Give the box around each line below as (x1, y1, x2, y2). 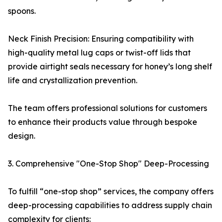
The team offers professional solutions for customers (8, 103, 207, 113)
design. (8, 131, 35, 141)
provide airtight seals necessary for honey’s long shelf (8, 61, 212, 71)
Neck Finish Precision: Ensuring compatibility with (8, 34, 194, 44)
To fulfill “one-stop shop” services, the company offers (8, 186, 214, 196)
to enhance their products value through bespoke (8, 117, 197, 127)
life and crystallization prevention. (8, 75, 137, 85)
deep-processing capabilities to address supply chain (8, 200, 212, 210)
